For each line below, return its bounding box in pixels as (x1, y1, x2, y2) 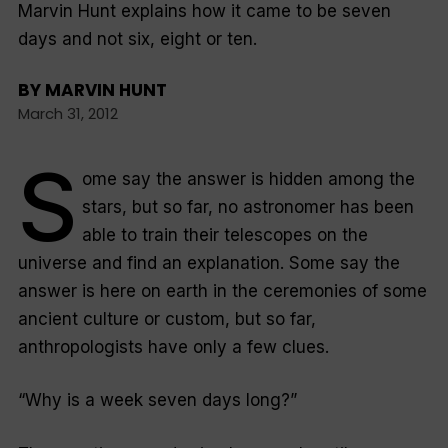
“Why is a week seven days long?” (17, 390, 297, 411)
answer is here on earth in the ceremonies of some (17, 280, 427, 301)
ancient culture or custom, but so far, (17, 308, 316, 329)
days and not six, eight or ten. (17, 28, 257, 49)
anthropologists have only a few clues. (17, 336, 329, 357)
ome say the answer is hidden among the (81, 168, 415, 189)
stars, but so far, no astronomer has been (81, 196, 414, 217)
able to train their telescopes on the (81, 224, 368, 245)
